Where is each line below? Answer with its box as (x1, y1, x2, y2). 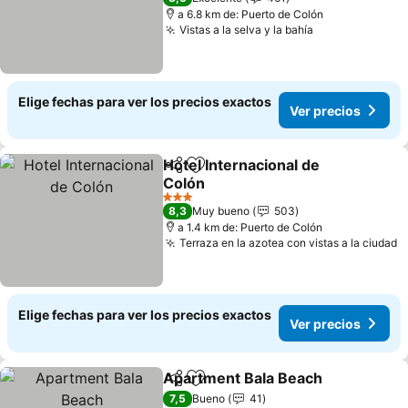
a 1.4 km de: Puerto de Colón (178, 220, 323, 234)
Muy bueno (192, 204, 250, 218)
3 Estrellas (162, 196, 216, 210)
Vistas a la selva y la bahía (179, 23, 314, 36)
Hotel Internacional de (163, 156, 321, 174)
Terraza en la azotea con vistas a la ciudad (179, 236, 398, 250)
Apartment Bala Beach (163, 369, 323, 387)
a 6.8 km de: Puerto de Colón (178, 7, 324, 21)
